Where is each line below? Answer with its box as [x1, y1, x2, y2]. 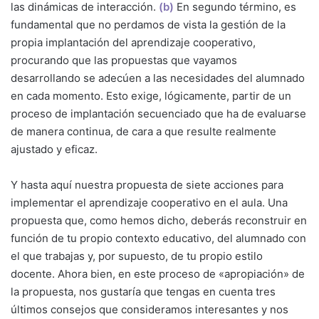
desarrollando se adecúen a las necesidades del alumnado [11, 71, 305, 85]
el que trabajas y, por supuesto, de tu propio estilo [11, 249, 263, 263]
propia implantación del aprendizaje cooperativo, [11, 36, 256, 50]
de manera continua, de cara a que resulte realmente [11, 125, 276, 139]
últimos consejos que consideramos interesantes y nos [11, 303, 288, 317]
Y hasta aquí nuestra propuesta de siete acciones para [11, 178, 283, 192]
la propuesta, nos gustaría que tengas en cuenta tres [11, 285, 276, 299]
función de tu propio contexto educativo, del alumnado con [11, 231, 306, 246]
